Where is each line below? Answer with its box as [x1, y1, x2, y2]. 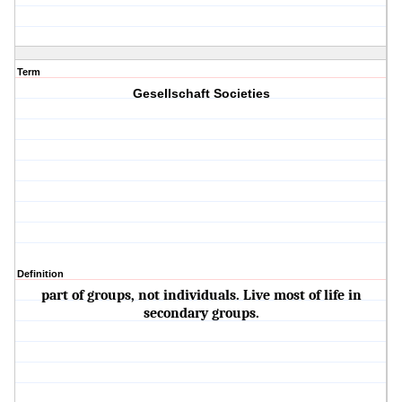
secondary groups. [143, 305, 259, 322]
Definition [17, 268, 64, 280]
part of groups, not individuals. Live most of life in [40, 287, 362, 304]
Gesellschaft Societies [132, 86, 270, 101]
